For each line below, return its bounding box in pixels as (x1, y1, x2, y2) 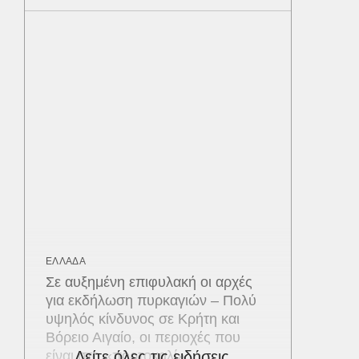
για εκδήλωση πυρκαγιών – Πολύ (46, 292, 256, 309)
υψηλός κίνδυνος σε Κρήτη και (46, 310, 240, 327)
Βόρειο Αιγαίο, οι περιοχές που (46, 329, 240, 345)
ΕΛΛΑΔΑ (46, 255, 86, 267)
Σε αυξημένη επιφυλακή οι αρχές (46, 273, 252, 290)
